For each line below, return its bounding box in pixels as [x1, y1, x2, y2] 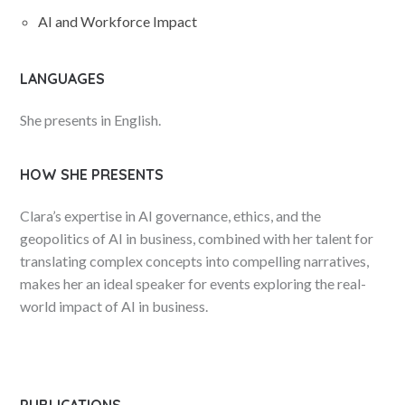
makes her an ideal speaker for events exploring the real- [20, 275, 367, 292]
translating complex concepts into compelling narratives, [20, 252, 370, 269]
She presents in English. [20, 111, 162, 128]
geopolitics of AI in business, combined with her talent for [20, 230, 374, 247]
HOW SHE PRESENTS [20, 165, 165, 184]
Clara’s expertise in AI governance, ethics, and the [20, 207, 322, 224]
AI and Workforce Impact [38, 13, 198, 30]
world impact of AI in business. [20, 297, 209, 315]
